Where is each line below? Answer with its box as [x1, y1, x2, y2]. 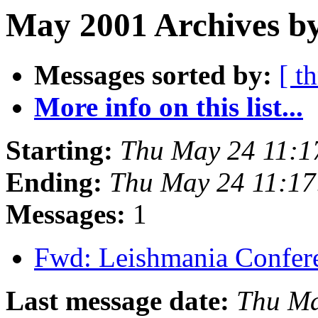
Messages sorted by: [34, 60, 272, 91]
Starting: [6, 135, 113, 166]
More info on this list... [34, 92, 303, 123]
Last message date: [6, 285, 229, 317]
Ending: [6, 167, 102, 198]
